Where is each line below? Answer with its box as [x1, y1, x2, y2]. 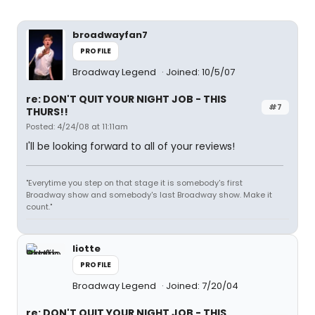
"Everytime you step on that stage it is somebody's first [26, 177, 243, 188]
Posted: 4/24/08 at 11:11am [26, 121, 128, 132]
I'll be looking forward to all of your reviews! [26, 139, 235, 153]
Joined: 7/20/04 [166, 279, 238, 292]
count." [26, 201, 52, 212]
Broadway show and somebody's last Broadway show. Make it [26, 189, 272, 200]
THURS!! [26, 105, 68, 119]
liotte [72, 242, 101, 255]
